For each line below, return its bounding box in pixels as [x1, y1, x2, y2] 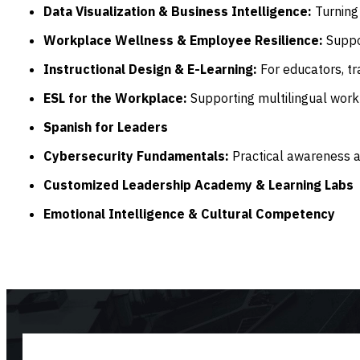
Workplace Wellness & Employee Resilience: [43, 31, 326, 48]
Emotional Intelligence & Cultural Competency [43, 205, 338, 222]
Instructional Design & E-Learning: [43, 60, 260, 77]
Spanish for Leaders [43, 118, 168, 135]
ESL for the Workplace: [43, 89, 190, 106]
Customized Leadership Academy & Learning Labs [43, 176, 354, 193]
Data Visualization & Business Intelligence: [43, 2, 312, 19]
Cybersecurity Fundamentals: [43, 147, 229, 164]
